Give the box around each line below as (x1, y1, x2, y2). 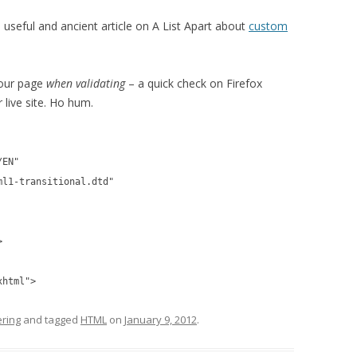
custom (249, 18, 288, 33)
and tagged (21, 312, 80, 327)
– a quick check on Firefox (125, 76, 262, 91)
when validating (46, 76, 125, 91)
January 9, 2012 (124, 312, 197, 327)
